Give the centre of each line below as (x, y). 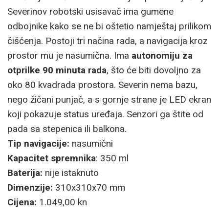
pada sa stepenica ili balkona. (67, 129)
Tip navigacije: (38, 144)
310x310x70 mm (89, 188)
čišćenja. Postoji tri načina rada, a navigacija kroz (108, 41)
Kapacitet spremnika (52, 158)
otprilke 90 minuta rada (57, 70)
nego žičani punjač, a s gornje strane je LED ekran (109, 100)
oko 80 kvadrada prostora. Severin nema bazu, (102, 85)
